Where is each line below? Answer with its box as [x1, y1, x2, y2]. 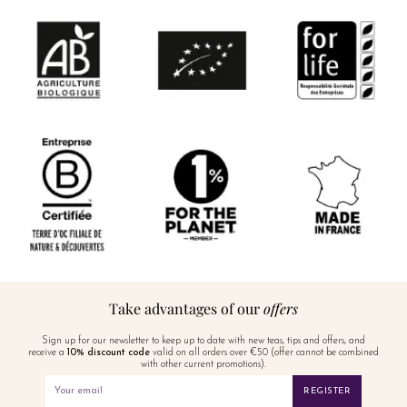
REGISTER [303, 385, 351, 396]
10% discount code [67, 347, 150, 358]
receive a [28, 347, 67, 358]
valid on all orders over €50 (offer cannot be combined [150, 347, 379, 358]
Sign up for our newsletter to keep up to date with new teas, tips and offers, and [42, 335, 365, 346]
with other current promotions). [141, 359, 266, 370]
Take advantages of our [109, 298, 263, 318]
